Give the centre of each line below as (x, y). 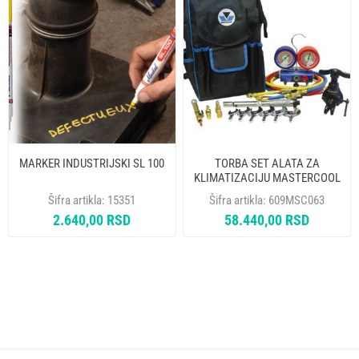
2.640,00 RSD (92, 220)
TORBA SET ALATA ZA (267, 163)
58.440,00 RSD (267, 220)
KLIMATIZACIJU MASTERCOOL (267, 177)
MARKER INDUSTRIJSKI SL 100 (92, 163)
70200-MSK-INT (267, 192)
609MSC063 (297, 200)
